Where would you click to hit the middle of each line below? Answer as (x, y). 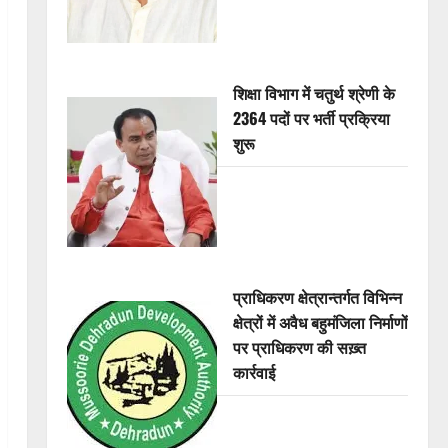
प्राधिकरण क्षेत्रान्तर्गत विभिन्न (317, 297)
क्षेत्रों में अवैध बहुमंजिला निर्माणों (320, 322)
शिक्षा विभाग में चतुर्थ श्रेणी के (313, 93)
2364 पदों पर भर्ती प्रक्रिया (311, 118)
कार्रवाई (253, 372)
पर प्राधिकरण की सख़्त (299, 347)
